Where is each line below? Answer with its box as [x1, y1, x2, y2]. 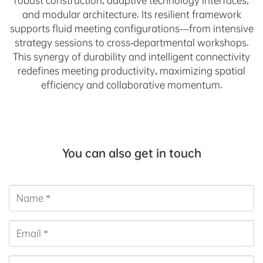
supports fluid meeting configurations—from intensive [9, 22, 254, 35]
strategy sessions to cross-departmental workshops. [14, 36, 249, 49]
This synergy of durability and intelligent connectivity [13, 50, 250, 63]
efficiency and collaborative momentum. [41, 78, 222, 91]
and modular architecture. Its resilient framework [22, 8, 241, 21]
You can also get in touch [62, 146, 201, 160]
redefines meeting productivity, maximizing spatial [18, 64, 245, 77]
